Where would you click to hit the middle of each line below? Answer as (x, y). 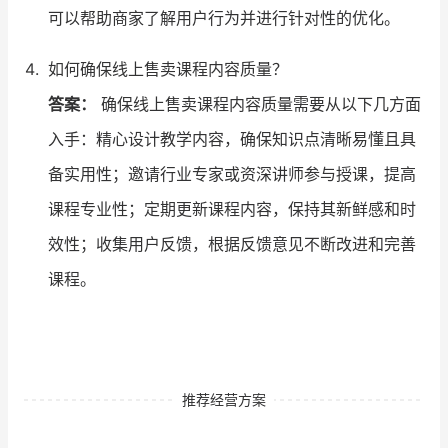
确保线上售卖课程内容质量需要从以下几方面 (258, 104)
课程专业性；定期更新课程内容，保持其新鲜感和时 (232, 209)
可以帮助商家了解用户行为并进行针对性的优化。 (224, 18)
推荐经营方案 (224, 400)
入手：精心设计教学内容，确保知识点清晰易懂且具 (232, 139)
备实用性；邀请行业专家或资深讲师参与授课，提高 (232, 174)
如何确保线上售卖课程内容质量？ (168, 69)
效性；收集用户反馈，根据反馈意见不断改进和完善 (232, 244)
